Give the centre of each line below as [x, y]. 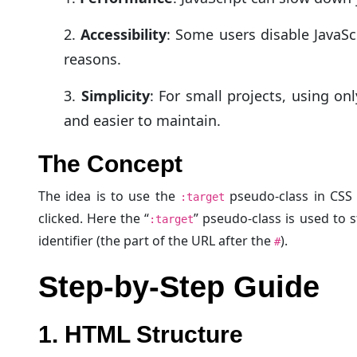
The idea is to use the [109, 196]
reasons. [92, 59]
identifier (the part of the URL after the [156, 241]
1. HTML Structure [141, 334]
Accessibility [124, 35]
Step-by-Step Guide [179, 287]
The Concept [110, 164]
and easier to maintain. [142, 121]
